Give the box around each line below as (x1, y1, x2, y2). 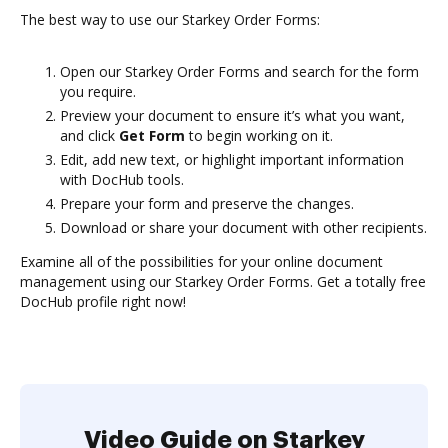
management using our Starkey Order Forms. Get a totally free (20, 272, 426, 291)
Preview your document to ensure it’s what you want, (60, 106, 405, 125)
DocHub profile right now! (20, 292, 186, 311)
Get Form (119, 126, 185, 145)
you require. (60, 82, 136, 101)
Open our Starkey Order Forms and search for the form (60, 62, 419, 81)
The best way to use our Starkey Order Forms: (20, 10, 320, 29)
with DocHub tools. (60, 170, 184, 189)
